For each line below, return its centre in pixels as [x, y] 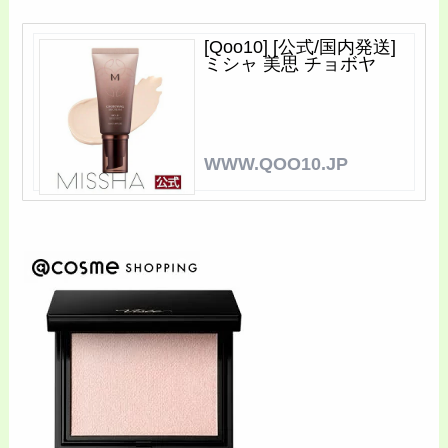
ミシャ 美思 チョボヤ [290, 63]
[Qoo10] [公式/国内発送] [300, 46]
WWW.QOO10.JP [276, 163]
